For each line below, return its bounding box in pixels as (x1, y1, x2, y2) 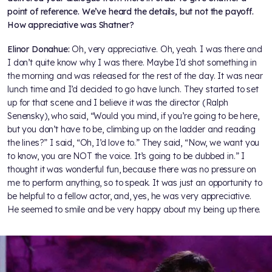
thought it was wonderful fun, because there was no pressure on (7, 164, 257, 175)
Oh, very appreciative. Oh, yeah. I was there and (72, 44, 262, 55)
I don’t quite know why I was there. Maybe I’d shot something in (7, 57, 257, 69)
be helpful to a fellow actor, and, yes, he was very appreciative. (7, 191, 251, 202)
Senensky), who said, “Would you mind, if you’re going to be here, (7, 110, 259, 122)
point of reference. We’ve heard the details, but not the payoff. (7, 6, 254, 18)
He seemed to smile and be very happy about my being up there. (7, 204, 261, 216)
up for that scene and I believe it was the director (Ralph (7, 97, 228, 109)
